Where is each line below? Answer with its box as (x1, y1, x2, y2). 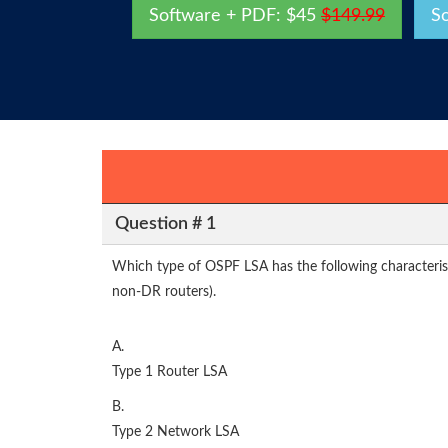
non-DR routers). (112, 285, 216, 300)
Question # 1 (114, 214, 216, 233)
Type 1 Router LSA (112, 365, 227, 380)
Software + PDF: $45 (149, 7, 321, 25)
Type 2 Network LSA (112, 425, 239, 440)
